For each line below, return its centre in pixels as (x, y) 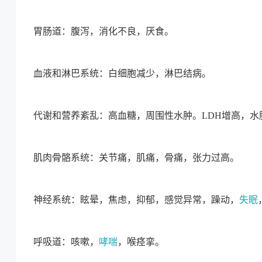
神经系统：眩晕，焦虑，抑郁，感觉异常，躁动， (136, 200)
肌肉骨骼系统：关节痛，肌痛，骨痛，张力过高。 (136, 158)
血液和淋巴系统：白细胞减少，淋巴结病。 (122, 73)
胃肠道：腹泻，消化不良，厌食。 (104, 31)
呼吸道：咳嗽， (66, 242)
